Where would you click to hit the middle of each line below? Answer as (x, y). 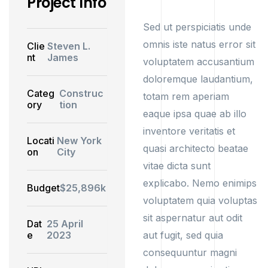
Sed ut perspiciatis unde (197, 27)
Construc (82, 93)
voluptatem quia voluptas (200, 200)
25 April (65, 224)
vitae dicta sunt (177, 166)
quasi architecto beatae (196, 148)
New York (79, 141)
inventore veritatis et (189, 131)
